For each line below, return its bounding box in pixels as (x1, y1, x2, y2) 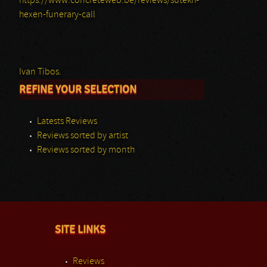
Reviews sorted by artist (37, 131, 128, 141)
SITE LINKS (55, 223, 105, 235)
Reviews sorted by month (37, 145, 135, 155)
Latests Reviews (37, 117, 97, 126)
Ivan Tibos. (19, 67, 61, 77)
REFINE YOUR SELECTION (19, 83, 136, 95)
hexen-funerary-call (19, 10, 95, 20)
